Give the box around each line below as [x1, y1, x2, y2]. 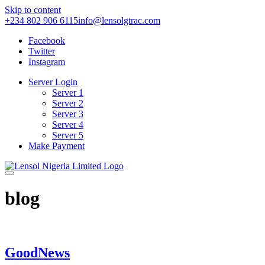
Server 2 [52, 98, 83, 108]
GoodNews [5, 244, 70, 260]
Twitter [28, 46, 55, 56]
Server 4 [52, 119, 83, 130]
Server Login [28, 77, 77, 87]
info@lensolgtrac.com [78, 15, 160, 25]
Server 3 [52, 109, 83, 119]
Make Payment [28, 141, 85, 151]
